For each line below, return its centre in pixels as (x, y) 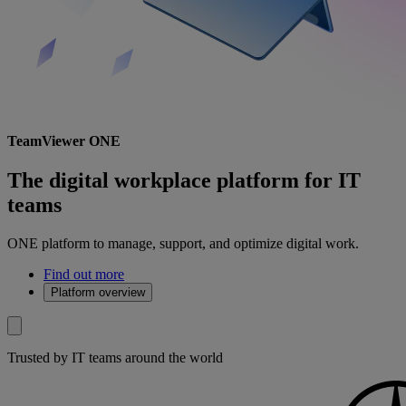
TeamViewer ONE (64, 141)
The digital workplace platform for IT (184, 181)
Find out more (84, 275)
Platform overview (98, 293)
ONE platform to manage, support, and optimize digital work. (183, 244)
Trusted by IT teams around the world (115, 358)
